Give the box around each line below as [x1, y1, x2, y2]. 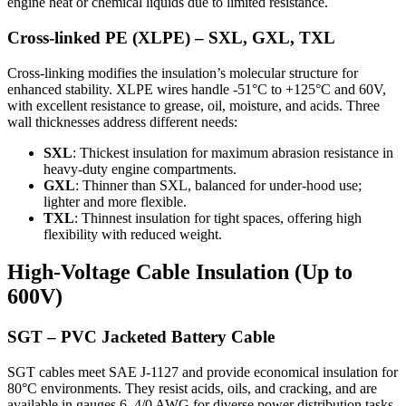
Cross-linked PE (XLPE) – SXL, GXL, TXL [7, 27, 335, 47]
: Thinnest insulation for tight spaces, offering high [74, 209, 362, 226]
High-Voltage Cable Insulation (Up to [7, 260, 353, 285]
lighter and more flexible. [43, 193, 187, 209]
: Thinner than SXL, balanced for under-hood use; [75, 177, 362, 193]
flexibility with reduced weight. [43, 226, 222, 242]
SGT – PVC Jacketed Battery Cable [7, 327, 275, 347]
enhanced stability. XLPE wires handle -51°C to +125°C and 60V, [7, 81, 386, 97]
